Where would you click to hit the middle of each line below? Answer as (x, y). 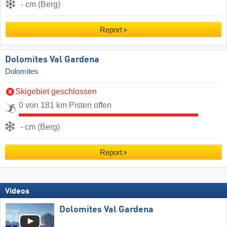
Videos (17, 192)
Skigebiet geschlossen (56, 92)
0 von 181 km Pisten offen (65, 105)
